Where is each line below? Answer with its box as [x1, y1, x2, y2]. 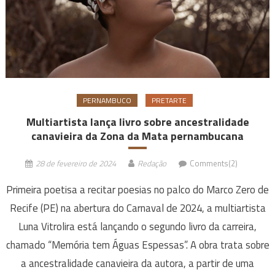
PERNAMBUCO [82, 95, 131, 107]
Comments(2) [190, 157, 238, 170]
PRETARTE [151, 95, 187, 107]
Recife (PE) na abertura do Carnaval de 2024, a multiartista [9, 200, 266, 217]
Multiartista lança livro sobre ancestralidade [26, 114, 249, 131]
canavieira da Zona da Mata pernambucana [31, 128, 244, 145]
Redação [137, 157, 166, 170]
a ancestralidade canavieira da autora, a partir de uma [21, 255, 254, 272]
